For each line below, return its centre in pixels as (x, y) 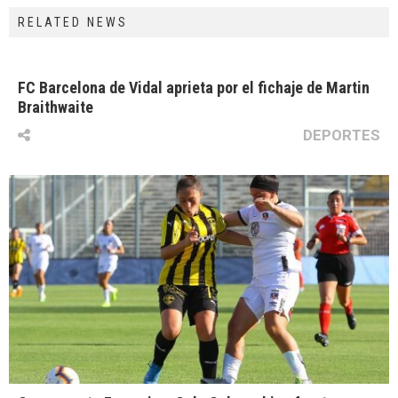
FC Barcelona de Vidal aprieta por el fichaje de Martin (194, 88)
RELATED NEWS (73, 22)
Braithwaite (56, 107)
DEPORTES (342, 135)
